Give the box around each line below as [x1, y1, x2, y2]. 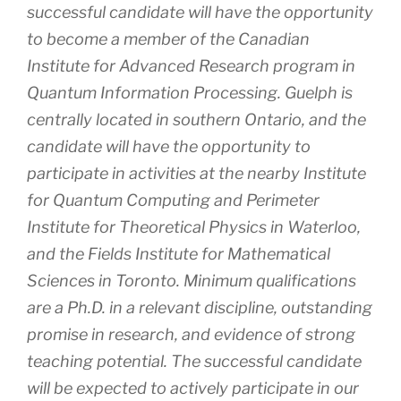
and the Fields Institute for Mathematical [27, 243, 330, 263]
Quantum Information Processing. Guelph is [27, 82, 353, 102]
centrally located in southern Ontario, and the [27, 109, 366, 129]
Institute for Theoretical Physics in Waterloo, [27, 217, 361, 236]
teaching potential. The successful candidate [27, 351, 362, 371]
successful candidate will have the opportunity [27, 2, 373, 21]
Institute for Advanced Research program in [27, 55, 355, 75]
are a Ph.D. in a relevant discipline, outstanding [27, 297, 372, 317]
